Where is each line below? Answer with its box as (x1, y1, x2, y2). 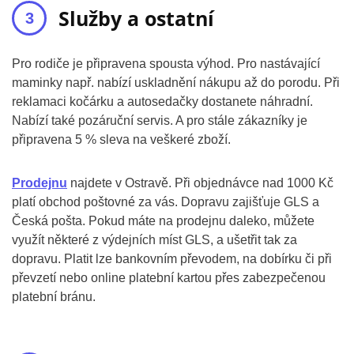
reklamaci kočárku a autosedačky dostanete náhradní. (12, 95, 313, 109)
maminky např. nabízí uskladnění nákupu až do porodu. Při (12, 76, 340, 90)
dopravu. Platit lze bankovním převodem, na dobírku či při (12, 252, 332, 266)
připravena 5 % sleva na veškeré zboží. (12, 133, 231, 147)
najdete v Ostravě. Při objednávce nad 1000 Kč (67, 176, 333, 190)
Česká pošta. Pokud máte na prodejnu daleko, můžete (12, 214, 314, 228)
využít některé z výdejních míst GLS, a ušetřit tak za (12, 233, 297, 247)
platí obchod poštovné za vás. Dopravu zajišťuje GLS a (12, 195, 319, 209)
